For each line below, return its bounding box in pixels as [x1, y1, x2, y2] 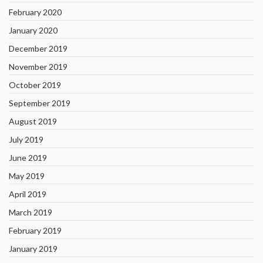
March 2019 [9, 207, 52, 217]
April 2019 [9, 189, 46, 199]
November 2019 [9, 62, 68, 72]
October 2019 [9, 80, 61, 90]
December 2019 [9, 43, 68, 53]
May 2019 [9, 171, 45, 181]
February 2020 [9, 7, 62, 17]
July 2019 [9, 134, 43, 144]
